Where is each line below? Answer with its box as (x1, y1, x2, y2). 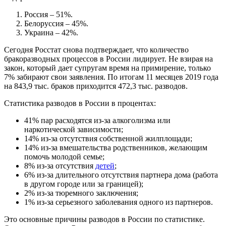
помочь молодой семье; (24, 152, 104, 161)
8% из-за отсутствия (24, 161, 95, 171)
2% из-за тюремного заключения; (24, 189, 138, 198)
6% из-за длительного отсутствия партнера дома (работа (24, 171, 218, 180)
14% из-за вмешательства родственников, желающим (24, 143, 207, 152)
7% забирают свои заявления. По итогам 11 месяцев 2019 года (4, 73, 218, 82)
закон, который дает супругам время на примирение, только (4, 64, 211, 73)
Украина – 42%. (24, 28, 78, 37)
